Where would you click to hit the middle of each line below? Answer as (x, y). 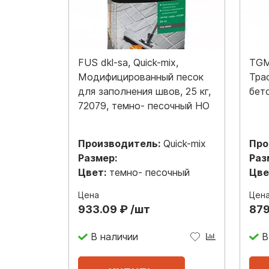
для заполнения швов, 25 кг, (144, 91)
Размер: (98, 158)
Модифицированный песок (141, 77)
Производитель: (119, 143)
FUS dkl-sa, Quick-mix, (128, 62)
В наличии (114, 237)
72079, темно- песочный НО (144, 105)
